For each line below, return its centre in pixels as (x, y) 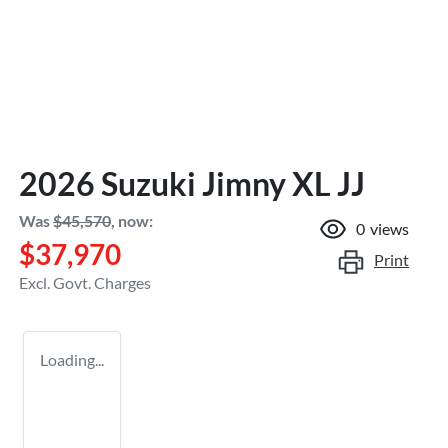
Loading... (72, 359)
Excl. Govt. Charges (85, 282)
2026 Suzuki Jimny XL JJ (192, 183)
